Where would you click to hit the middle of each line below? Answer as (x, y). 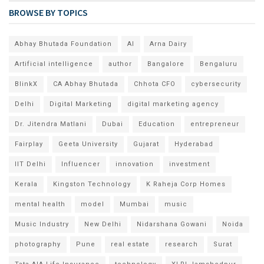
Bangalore (166, 64)
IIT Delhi (30, 164)
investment (189, 164)
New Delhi (103, 225)
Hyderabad (194, 144)
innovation (135, 164)
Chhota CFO (155, 84)
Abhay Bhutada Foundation (63, 44)
